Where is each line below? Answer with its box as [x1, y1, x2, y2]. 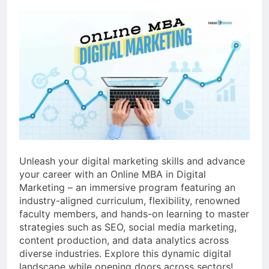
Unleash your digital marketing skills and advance [19, 155, 245, 168]
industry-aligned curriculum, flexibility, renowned [19, 195, 240, 207]
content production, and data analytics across [19, 234, 229, 247]
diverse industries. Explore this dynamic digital [19, 247, 231, 260]
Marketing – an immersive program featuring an [19, 181, 235, 194]
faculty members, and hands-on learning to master [19, 208, 249, 220]
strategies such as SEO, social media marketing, [19, 221, 237, 234]
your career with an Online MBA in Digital [19, 168, 206, 181]
